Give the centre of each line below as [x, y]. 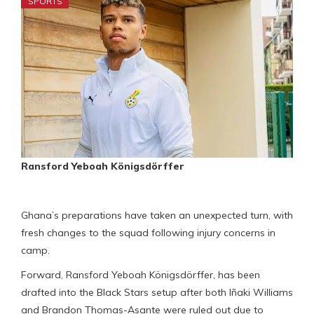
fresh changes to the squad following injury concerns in [148, 232]
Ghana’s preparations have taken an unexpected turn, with [157, 215]
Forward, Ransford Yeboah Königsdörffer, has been [141, 274]
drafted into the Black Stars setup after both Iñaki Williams [157, 292]
